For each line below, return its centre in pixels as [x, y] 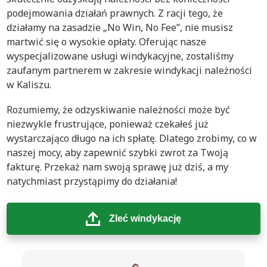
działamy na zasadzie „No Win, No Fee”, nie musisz [120, 27]
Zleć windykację [145, 218]
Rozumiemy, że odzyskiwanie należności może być [118, 110]
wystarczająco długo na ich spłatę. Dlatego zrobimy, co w [132, 138]
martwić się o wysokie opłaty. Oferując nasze [106, 42]
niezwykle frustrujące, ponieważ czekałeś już [108, 124]
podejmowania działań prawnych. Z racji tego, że [115, 13]
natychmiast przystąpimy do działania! [92, 181]
